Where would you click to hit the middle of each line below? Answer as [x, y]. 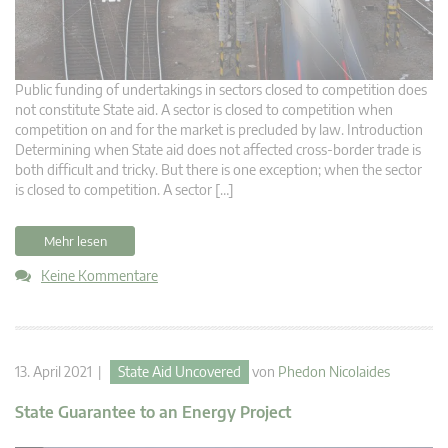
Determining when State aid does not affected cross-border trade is [218, 149]
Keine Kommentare [99, 275]
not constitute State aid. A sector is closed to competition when [204, 109]
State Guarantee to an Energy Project [153, 411]
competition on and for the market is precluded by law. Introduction [219, 129]
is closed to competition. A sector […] [124, 189]
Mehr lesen [75, 240]
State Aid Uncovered [179, 371]
